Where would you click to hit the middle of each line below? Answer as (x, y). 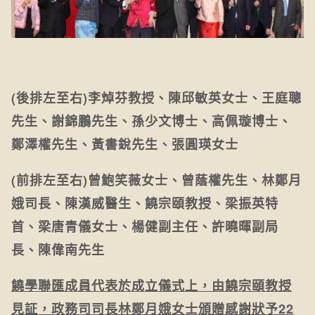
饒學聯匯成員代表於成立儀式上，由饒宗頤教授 (152, 285)
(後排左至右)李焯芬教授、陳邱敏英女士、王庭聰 (156, 97)
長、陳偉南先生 (58, 249)
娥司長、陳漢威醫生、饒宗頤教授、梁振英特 (145, 203)
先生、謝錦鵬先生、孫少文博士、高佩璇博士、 (152, 121)
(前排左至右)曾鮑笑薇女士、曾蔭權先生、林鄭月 (156, 180)
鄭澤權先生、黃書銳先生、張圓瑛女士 (125, 144)
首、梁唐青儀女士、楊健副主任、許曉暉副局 (145, 226)
